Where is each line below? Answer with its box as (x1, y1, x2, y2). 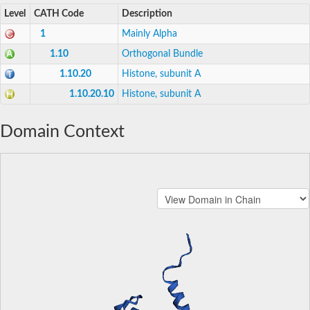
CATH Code (34, 8, 84, 19)
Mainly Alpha (122, 28, 177, 39)
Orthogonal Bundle (122, 48, 203, 59)
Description (122, 8, 172, 19)
